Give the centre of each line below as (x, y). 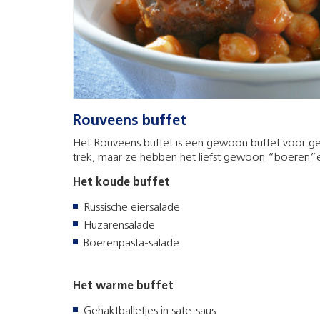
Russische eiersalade (132, 208)
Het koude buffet (121, 183)
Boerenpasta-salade (131, 244)
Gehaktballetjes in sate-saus (150, 312)
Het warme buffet (123, 287)
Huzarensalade (119, 226)
